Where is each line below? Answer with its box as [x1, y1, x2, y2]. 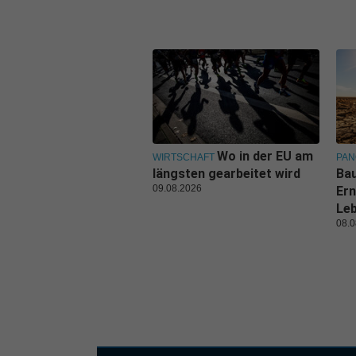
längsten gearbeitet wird [153, 166, 300, 182]
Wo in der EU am [217, 149, 313, 164]
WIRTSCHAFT [153, 152, 215, 164]
